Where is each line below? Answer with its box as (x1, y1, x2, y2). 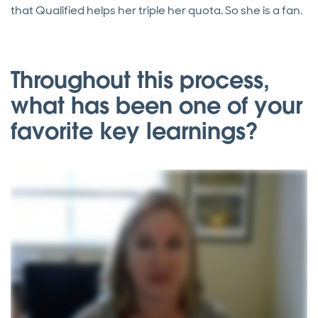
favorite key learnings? (11, 116, 258, 146)
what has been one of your (11, 91, 302, 121)
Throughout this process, (11, 65, 270, 95)
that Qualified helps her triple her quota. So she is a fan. (11, 3, 302, 18)
